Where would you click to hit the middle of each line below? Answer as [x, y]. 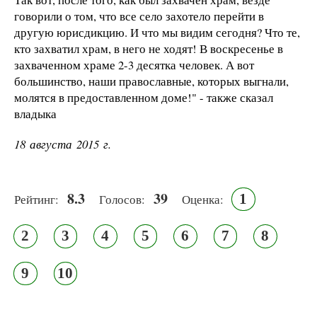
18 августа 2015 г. [63, 144]
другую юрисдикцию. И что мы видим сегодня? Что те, [157, 33]
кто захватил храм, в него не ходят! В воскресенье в [149, 49]
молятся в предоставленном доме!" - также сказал [144, 98]
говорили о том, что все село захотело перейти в [139, 16]
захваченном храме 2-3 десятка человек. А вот [134, 65]
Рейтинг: [36, 199]
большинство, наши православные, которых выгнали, [151, 81]
